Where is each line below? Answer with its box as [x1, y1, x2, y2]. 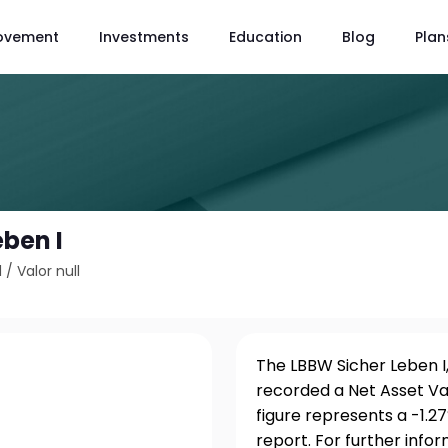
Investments [99, 26, 189, 47]
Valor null [17, 261, 81, 281]
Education [229, 26, 302, 47]
